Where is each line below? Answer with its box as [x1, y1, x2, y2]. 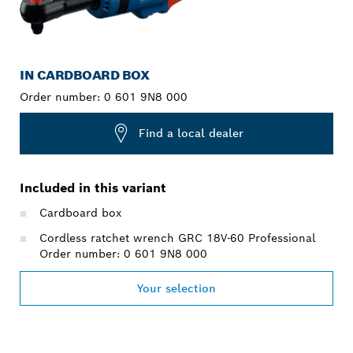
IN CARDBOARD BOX [20, 66, 150, 84]
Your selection [137, 281, 216, 295]
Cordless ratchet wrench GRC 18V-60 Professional [39, 230, 315, 245]
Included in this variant [20, 179, 166, 196]
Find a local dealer [139, 126, 243, 141]
